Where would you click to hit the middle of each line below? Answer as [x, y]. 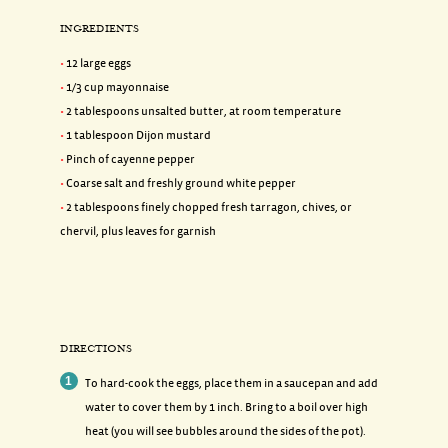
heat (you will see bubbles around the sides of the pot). [225, 431]
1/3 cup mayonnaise [117, 87]
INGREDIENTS [99, 28]
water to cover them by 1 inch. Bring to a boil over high [226, 407]
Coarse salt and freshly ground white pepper [180, 183]
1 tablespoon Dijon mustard [138, 135]
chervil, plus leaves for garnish [137, 231]
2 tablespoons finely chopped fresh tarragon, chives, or [208, 207]
